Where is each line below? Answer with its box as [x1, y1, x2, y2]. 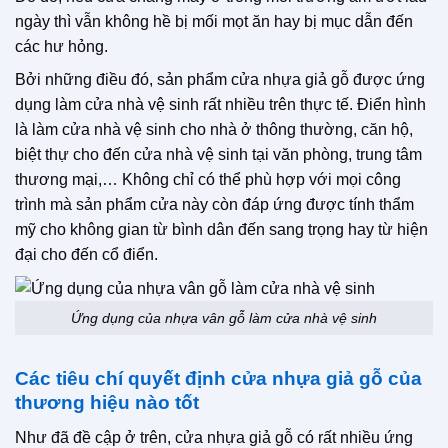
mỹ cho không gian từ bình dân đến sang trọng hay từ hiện [15, 220, 428, 238]
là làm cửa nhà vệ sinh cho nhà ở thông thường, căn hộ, [15, 120, 413, 138]
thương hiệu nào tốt [15, 392, 199, 414]
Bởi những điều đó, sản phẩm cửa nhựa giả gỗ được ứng [15, 70, 425, 88]
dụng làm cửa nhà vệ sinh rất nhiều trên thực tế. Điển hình [15, 95, 426, 113]
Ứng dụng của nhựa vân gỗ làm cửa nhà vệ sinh [71, 309, 377, 326]
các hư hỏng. [15, 37, 108, 55]
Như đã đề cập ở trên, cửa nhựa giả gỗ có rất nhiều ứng [15, 428, 413, 446]
